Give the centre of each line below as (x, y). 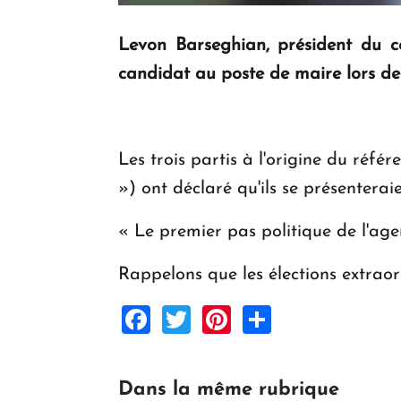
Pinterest (287, 318)
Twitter (234, 318)
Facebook (212, 318)
